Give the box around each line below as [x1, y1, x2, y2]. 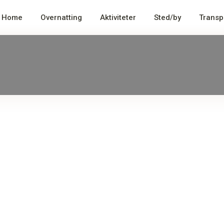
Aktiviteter [100, 12, 136, 22]
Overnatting [40, 12, 82, 22]
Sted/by [154, 12, 181, 22]
